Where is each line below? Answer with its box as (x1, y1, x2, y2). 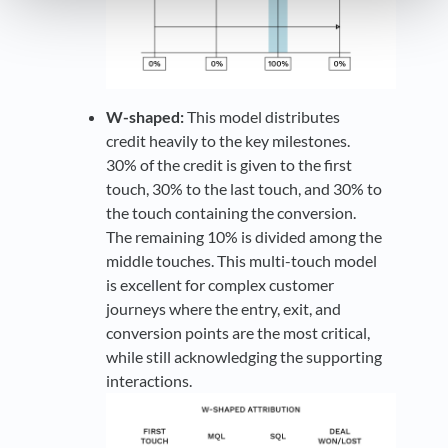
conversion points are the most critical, (106, 323, 370, 343)
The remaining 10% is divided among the (106, 227, 382, 247)
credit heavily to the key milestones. (106, 131, 350, 151)
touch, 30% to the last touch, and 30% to (106, 179, 382, 199)
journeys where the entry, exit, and (106, 299, 341, 319)
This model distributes (184, 107, 340, 127)
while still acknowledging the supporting (106, 347, 382, 367)
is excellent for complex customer (106, 275, 334, 295)
